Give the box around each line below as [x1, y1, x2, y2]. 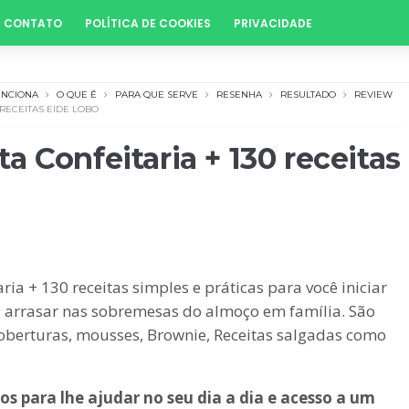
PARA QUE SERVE [115, 89, 198, 100]
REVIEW [354, 89, 393, 100]
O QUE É [57, 89, 97, 100]
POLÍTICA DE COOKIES [85, 16, 211, 31]
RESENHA [216, 89, 262, 100]
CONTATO [4, 16, 62, 31]
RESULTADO [280, 89, 336, 100]
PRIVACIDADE [234, 16, 312, 31]
